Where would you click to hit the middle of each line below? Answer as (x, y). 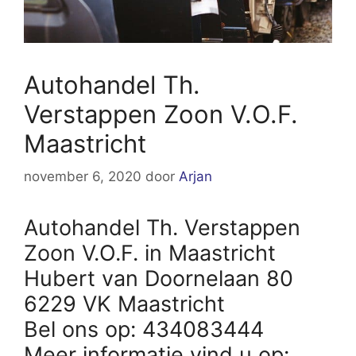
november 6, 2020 (83, 177)
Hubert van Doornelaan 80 (159, 279)
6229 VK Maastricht (124, 304)
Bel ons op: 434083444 (144, 330)
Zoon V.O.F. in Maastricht (150, 253)
